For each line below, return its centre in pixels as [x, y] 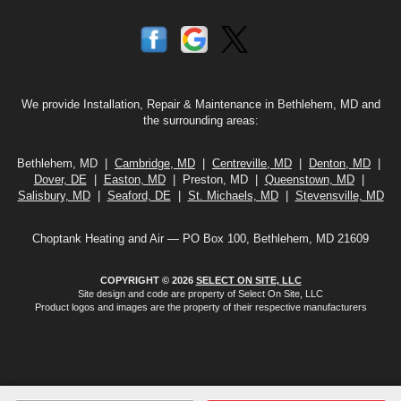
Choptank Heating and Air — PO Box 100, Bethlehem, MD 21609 [200, 239]
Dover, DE [60, 180]
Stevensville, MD [339, 196]
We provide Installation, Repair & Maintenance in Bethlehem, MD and [200, 105]
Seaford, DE [139, 196]
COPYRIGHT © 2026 [148, 281]
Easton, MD [134, 180]
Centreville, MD [252, 164]
